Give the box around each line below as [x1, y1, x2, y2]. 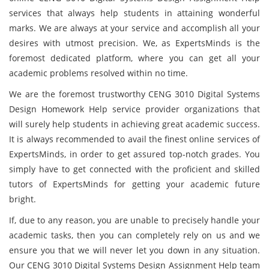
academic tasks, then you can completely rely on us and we [9, 229, 260, 241]
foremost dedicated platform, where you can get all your [9, 52, 260, 64]
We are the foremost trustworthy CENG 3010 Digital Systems [9, 88, 260, 100]
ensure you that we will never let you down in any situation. [9, 244, 260, 256]
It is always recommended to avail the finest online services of [9, 133, 260, 145]
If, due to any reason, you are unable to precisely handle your [9, 214, 260, 226]
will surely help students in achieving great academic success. [9, 118, 260, 130]
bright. [9, 193, 36, 205]
